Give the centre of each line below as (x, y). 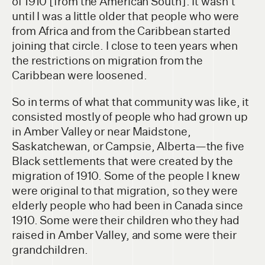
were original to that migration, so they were (125, 191)
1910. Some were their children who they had (126, 221)
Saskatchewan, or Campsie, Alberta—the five (128, 147)
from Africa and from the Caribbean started (121, 31)
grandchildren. (50, 250)
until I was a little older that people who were (126, 17)
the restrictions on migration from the (108, 61)
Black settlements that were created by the (122, 161)
